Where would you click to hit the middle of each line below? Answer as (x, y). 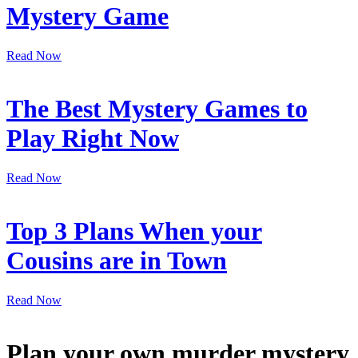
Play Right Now (93, 139)
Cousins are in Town (117, 261)
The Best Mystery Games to (157, 109)
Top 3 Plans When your (134, 231)
